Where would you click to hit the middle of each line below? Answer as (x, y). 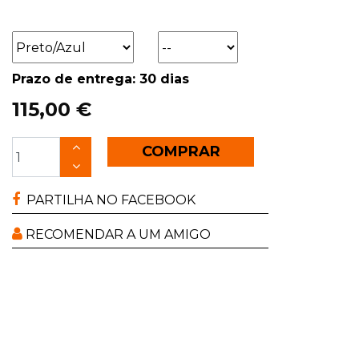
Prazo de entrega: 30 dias (101, 79)
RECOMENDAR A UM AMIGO (117, 235)
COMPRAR (181, 152)
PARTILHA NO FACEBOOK (108, 200)
